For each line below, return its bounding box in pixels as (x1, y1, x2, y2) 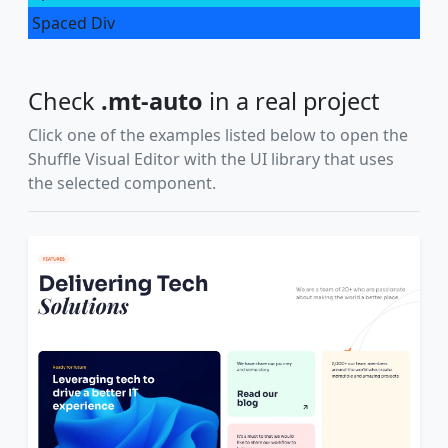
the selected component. (28, 172, 216, 194)
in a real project (203, 85, 379, 117)
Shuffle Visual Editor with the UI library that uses (28, 148, 394, 170)
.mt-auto (101, 85, 203, 117)
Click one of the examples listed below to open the (28, 124, 408, 146)
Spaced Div (32, 12, 115, 34)
